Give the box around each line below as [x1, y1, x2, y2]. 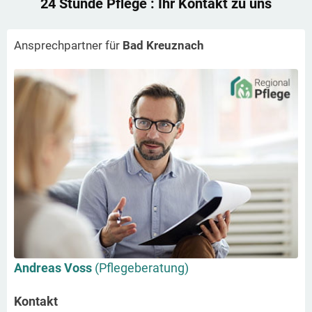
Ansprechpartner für [14, 38, 123, 52]
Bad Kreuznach [123, 38, 204, 52]
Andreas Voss [14, 260, 95, 275]
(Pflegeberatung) [95, 260, 189, 275]
